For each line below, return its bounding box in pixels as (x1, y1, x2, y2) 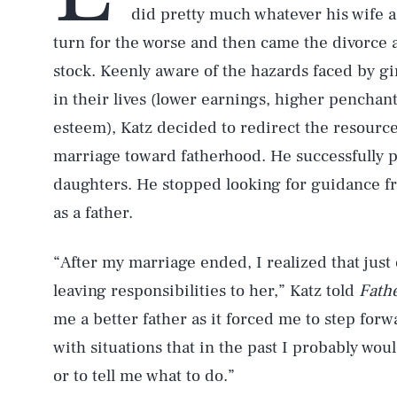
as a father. (53, 202, 133, 223)
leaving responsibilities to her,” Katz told (53, 280, 359, 301)
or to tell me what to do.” (53, 365, 235, 386)
